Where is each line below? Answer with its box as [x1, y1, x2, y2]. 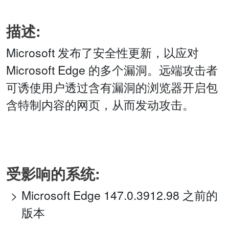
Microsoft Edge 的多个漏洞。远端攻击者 [6, 61, 218, 79]
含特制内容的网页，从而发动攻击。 [6, 96, 194, 113]
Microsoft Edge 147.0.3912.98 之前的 [21, 187, 218, 204]
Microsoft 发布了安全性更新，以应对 [6, 44, 199, 61]
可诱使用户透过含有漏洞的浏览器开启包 [6, 79, 218, 96]
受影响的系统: [6, 163, 100, 185]
